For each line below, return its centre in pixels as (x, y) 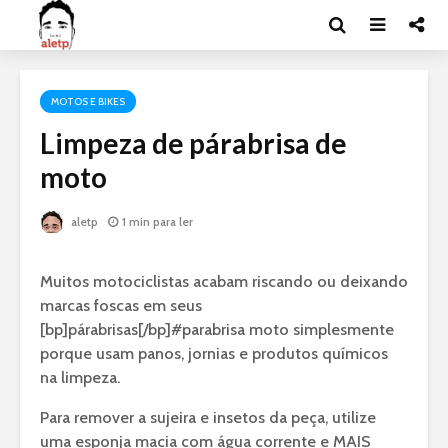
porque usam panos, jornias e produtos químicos (214, 354)
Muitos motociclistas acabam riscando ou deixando (224, 282)
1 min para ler (157, 222)
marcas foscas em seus (121, 306)
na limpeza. (80, 378)
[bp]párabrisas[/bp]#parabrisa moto (164, 330)
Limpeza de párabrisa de (193, 143)
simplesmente (341, 330)
